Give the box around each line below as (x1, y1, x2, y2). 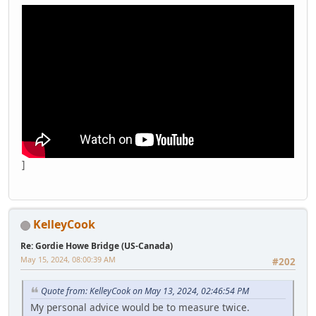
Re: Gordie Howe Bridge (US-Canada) (20, 240, 173, 253)
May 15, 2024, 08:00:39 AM (20, 254, 116, 265)
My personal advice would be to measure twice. (30, 300, 250, 314)
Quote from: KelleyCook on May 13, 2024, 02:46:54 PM (41, 284, 249, 297)
